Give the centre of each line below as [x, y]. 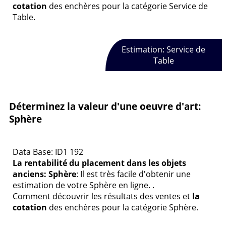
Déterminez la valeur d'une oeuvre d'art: [105, 106]
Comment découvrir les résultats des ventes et [102, 196]
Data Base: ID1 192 [48, 152]
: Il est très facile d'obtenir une [133, 174]
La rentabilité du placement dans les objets [99, 163]
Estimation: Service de [164, 49]
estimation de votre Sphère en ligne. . [83, 185]
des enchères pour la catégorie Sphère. [123, 208]
